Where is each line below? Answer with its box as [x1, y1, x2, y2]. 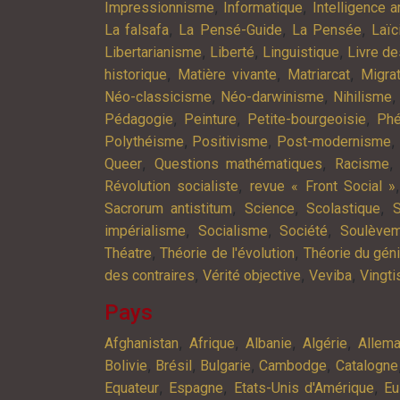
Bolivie [104, 356, 147, 374]
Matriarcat [287, 65, 351, 83]
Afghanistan [104, 334, 179, 352]
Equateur [104, 379, 159, 396]
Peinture [184, 110, 237, 128]
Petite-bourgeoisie [247, 110, 366, 128]
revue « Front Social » [249, 177, 396, 195]
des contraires [104, 266, 195, 284]
